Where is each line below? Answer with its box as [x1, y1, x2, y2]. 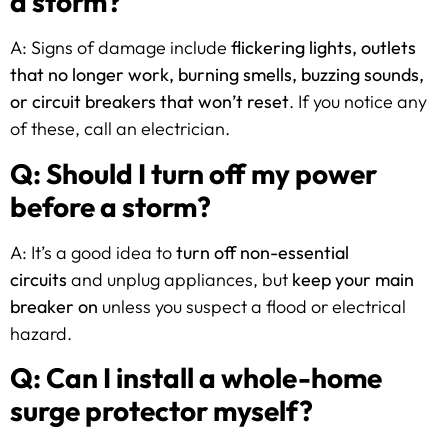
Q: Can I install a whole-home [10, 359, 382, 395]
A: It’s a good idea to [10, 240, 176, 264]
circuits [10, 267, 67, 291]
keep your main [292, 267, 414, 291]
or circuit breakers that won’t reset [10, 90, 289, 114]
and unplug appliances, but [67, 267, 292, 291]
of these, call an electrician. [10, 117, 230, 141]
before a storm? [10, 188, 211, 224]
